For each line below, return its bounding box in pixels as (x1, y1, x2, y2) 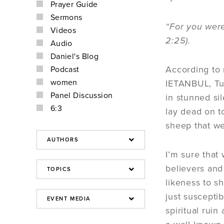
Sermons (50, 12, 82, 22)
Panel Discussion (50, 90, 113, 100)
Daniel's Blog (50, 51, 99, 61)
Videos (50, 25, 76, 35)
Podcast (50, 64, 79, 74)
